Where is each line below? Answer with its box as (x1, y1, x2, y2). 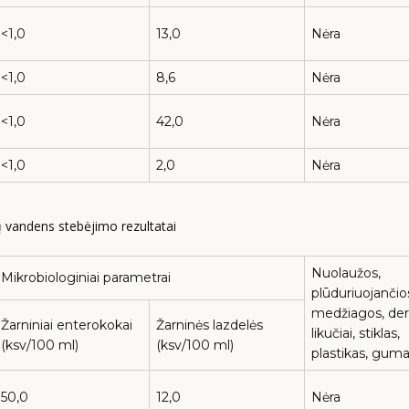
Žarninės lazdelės (156, 316, 263, 333)
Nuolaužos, (311, 264, 381, 281)
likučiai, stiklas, (311, 324, 400, 341)
